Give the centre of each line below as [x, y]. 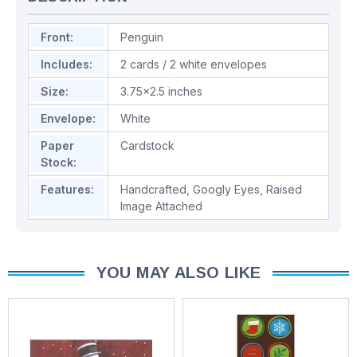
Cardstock [147, 146]
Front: [57, 37]
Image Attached [161, 206]
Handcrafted [153, 190]
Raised [284, 190]
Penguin [142, 37]
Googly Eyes [226, 190]
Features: [67, 190]
